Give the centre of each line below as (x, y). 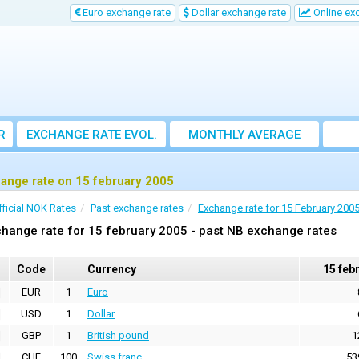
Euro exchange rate (125, 12)
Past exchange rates (137, 208)
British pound (118, 336)
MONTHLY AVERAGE (244, 135)
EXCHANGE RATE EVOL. (91, 135)
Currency (112, 270)
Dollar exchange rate (238, 12)
